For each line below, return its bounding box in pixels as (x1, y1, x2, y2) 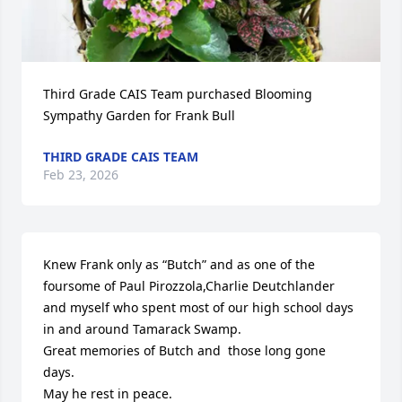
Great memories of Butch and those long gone (43, 342, 326, 359)
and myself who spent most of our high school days (43, 299, 354, 316)
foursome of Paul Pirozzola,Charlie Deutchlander (43, 277, 335, 294)
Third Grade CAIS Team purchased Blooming (43, 85, 312, 102)
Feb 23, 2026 (43, 166, 118, 183)
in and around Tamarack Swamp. (43, 320, 241, 337)
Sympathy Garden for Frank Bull (43, 107, 235, 124)
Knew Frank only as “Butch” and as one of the (43, 256, 315, 273)
